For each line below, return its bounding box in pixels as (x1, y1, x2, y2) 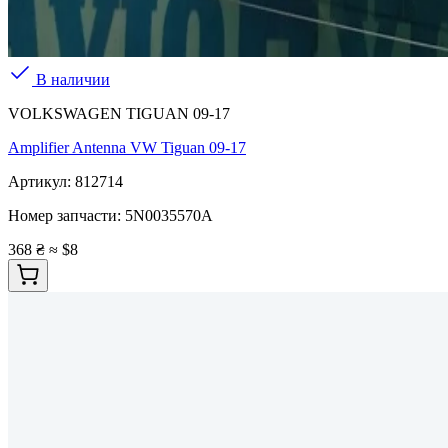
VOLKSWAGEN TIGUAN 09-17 (8, 105, 230, 123)
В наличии (32, 71, 110, 89)
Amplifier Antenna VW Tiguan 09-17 (8, 139, 246, 157)
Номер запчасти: (8, 207, 125, 225)
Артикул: (8, 173, 75, 191)
